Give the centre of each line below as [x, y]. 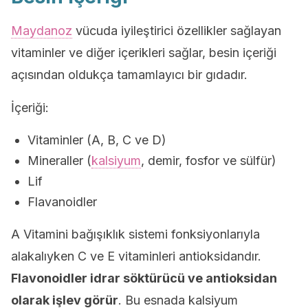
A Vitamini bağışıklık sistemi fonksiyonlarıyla [135, 234]
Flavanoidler [62, 202]
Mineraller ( [59, 161]
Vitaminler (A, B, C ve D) [97, 140]
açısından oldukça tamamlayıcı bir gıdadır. [129, 75]
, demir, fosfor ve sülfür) [209, 161]
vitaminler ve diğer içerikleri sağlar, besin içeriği [144, 53]
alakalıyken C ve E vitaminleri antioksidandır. [136, 256]
